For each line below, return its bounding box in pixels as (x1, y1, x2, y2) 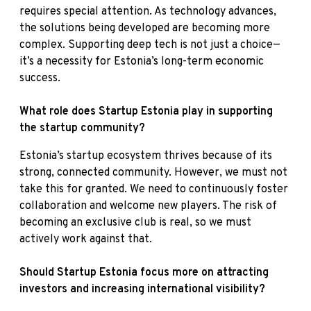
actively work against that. (19, 232, 152, 246)
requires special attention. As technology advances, (19, 4, 276, 19)
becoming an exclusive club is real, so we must (19, 215, 251, 230)
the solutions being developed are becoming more (19, 21, 270, 35)
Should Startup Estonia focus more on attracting (19, 265, 269, 280)
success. (19, 71, 60, 85)
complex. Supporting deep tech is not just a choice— (19, 37, 280, 52)
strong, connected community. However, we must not (19, 165, 287, 180)
